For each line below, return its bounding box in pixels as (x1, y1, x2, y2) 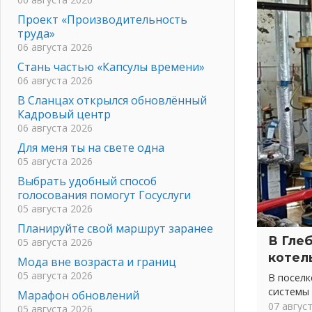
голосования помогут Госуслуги (17, 187, 191, 203)
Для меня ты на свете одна (17, 139, 164, 155)
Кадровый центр (17, 106, 111, 122)
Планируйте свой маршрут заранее (17, 220, 213, 236)
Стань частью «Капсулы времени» (17, 58, 205, 75)
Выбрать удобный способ (17, 173, 157, 189)
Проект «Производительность (17, 11, 187, 27)
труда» (17, 25, 55, 41)
